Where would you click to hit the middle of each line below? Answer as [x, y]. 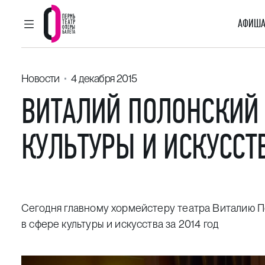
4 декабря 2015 [104, 78]
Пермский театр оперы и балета [150, 53]
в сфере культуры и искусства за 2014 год [120, 224]
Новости [41, 78]
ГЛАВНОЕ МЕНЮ [66, 30]
